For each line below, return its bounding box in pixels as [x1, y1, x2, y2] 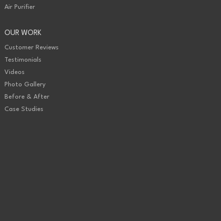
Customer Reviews [4, 44, 59, 51]
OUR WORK [4, 30, 41, 37]
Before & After [4, 94, 49, 101]
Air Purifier [4, 4, 35, 11]
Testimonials [4, 57, 41, 64]
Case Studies [4, 106, 43, 113]
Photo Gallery [4, 81, 45, 88]
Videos [4, 69, 25, 76]
